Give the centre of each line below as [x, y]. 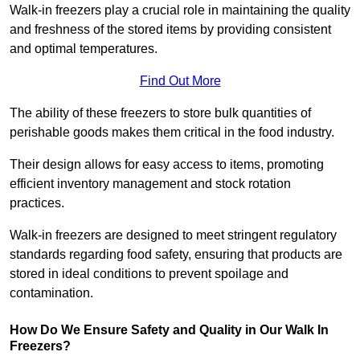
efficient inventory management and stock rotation [150, 184]
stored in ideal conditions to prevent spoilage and [149, 274]
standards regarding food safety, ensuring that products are [176, 255]
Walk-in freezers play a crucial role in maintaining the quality [180, 10]
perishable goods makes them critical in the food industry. [174, 133]
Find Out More [180, 81]
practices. [39, 203]
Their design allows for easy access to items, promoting [167, 165]
